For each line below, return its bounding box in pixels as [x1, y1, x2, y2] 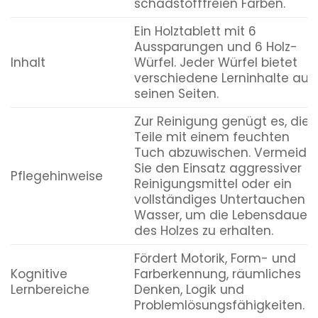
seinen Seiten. [133, 85, 219, 103]
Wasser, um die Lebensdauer [133, 207, 312, 224]
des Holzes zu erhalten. [133, 222, 273, 240]
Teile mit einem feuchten [133, 128, 290, 146]
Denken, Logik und [133, 281, 244, 299]
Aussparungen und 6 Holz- [133, 38, 297, 56]
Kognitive [11, 265, 67, 283]
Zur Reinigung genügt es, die [133, 113, 309, 131]
